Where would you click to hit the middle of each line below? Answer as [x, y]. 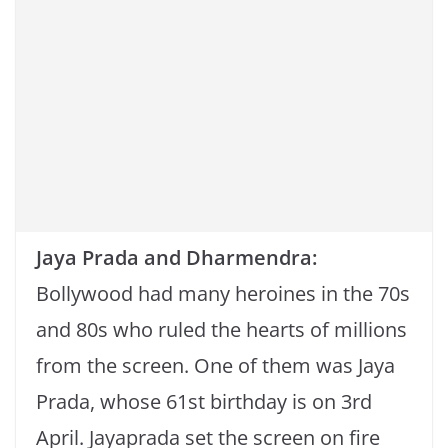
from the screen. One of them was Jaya [215, 366]
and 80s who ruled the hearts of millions [221, 330]
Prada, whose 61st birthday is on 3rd [204, 402]
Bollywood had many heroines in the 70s [223, 294]
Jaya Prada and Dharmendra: [176, 258]
